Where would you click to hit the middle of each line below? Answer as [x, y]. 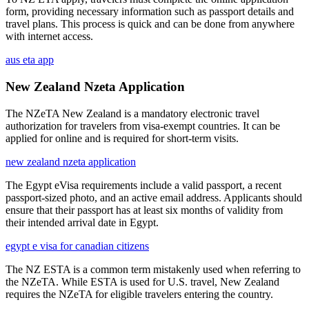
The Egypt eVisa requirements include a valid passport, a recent [143, 185]
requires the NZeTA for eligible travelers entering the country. [139, 294]
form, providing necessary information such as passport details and [150, 12]
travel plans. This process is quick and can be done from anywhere [150, 24]
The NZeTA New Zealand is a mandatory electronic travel [132, 113]
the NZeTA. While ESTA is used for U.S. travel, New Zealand [142, 281]
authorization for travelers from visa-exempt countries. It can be [143, 126]
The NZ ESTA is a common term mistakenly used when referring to [153, 269]
